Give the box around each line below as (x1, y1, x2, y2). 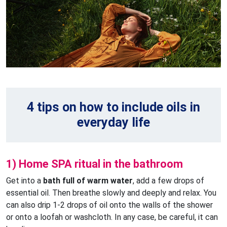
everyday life (77, 115, 150, 130)
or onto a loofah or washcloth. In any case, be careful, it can (6, 212, 218, 222)
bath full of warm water (43, 176, 133, 186)
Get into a (6, 176, 43, 186)
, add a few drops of (133, 176, 204, 186)
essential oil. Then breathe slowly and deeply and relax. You (6, 188, 216, 198)
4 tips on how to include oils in (27, 100, 200, 115)
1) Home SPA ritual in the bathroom (6, 158, 183, 171)
